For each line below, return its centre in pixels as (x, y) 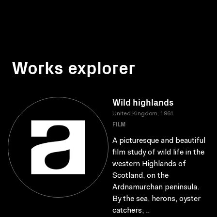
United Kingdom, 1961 (143, 114)
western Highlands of (149, 164)
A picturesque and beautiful (159, 141)
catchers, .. (131, 211)
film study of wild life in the (158, 153)
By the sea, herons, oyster (156, 199)
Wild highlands (143, 102)
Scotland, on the (140, 176)
